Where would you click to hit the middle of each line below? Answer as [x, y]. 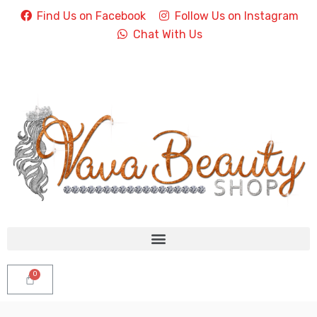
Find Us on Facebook [91, 16]
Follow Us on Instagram [236, 16]
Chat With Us [167, 34]
